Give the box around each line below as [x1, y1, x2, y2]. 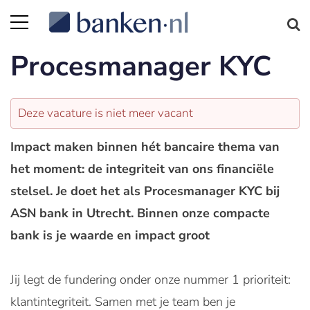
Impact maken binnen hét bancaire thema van [10, 138, 280, 155]
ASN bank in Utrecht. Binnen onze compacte [10, 205, 270, 221]
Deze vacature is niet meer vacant [18, 105, 193, 121]
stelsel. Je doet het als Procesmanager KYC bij [10, 183, 280, 199]
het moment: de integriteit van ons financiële [10, 161, 274, 177]
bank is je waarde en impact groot [10, 227, 210, 244]
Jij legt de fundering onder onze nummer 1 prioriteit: [10, 271, 291, 288]
